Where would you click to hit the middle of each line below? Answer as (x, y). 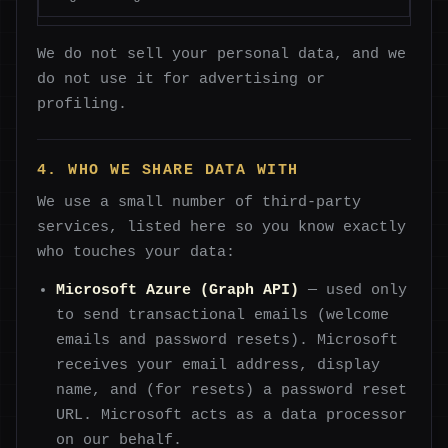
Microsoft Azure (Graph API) (178, 290)
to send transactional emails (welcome (223, 315)
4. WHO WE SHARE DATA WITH (168, 170)
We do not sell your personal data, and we (221, 53)
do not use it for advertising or (181, 78)
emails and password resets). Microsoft (227, 340)
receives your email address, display (218, 365)
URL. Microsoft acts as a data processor (232, 415)
